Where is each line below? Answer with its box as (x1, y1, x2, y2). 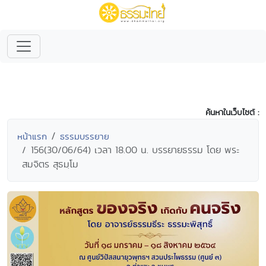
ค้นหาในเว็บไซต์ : (205, 106, 259, 118)
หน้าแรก (17, 130, 47, 142)
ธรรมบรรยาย (60, 130, 109, 142)
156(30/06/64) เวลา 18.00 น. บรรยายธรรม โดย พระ (31, 143, 239, 157)
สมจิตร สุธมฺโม (22, 157, 78, 171)
